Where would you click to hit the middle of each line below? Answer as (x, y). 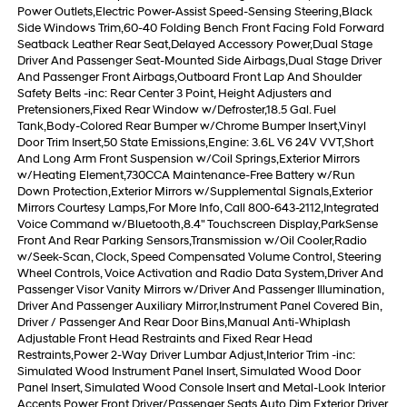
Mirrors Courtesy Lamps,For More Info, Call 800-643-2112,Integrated (198, 208)
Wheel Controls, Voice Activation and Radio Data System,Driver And (200, 274)
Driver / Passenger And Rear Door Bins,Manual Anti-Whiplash (184, 323)
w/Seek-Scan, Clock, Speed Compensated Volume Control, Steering (199, 258)
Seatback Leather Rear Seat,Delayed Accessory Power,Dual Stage (194, 45)
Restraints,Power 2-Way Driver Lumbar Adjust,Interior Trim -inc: (186, 356)
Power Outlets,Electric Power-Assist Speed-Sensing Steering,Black (194, 12)
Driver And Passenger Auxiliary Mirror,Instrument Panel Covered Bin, (199, 307)
